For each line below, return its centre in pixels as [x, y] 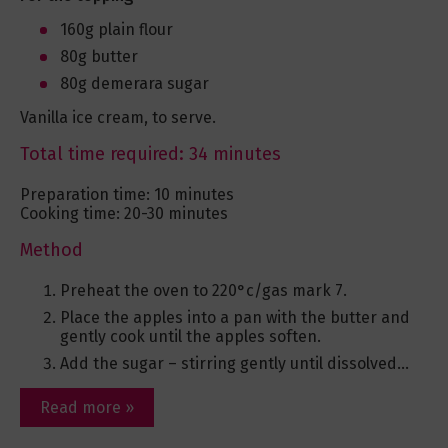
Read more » [87, 408]
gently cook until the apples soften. [190, 337]
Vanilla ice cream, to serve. [118, 118]
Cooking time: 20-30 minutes [124, 214]
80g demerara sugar [134, 84]
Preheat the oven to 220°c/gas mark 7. [203, 291]
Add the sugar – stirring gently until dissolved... [234, 364]
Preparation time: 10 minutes [127, 195]
